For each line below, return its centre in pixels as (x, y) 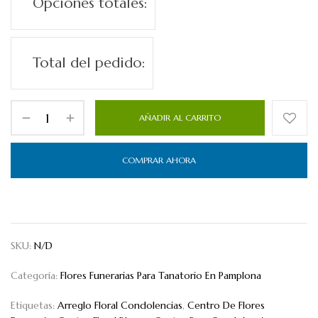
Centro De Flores (226, 306)
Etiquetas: (34, 306)
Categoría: (35, 276)
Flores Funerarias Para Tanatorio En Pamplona (161, 276)
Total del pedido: (89, 63)
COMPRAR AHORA (159, 160)
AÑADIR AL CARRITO (180, 118)
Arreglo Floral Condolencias (120, 306)
